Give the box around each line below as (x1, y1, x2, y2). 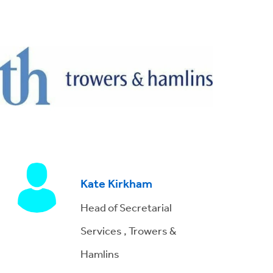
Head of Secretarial (80, 200, 172, 214)
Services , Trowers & (80, 224, 176, 238)
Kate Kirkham (80, 176, 152, 192)
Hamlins (80, 247, 119, 261)
